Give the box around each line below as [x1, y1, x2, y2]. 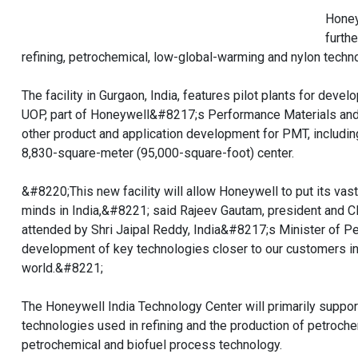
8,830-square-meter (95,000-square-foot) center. [22, 145, 294, 161]
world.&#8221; [22, 261, 103, 276]
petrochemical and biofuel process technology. [22, 337, 282, 352]
